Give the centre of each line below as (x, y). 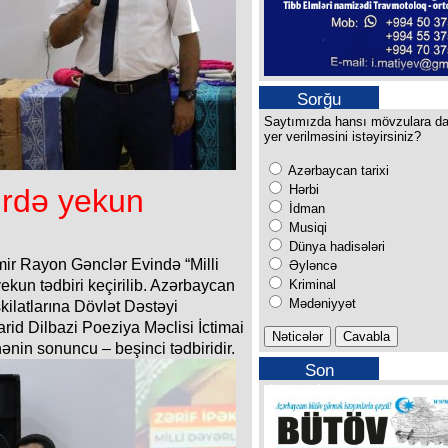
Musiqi (306, 227)
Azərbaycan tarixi (337, 170)
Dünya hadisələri (335, 246)
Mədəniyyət (320, 303)
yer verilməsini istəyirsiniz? (342, 136)
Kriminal (310, 284)
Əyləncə (311, 265)
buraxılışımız (319, 390)
